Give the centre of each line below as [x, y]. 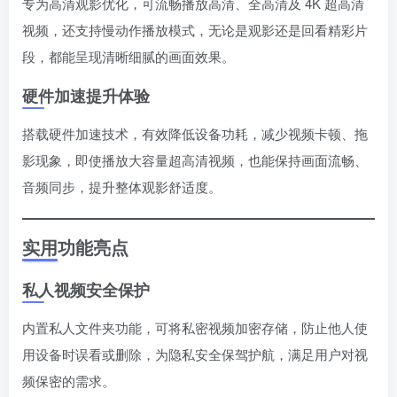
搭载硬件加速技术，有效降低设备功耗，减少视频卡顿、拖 [195, 133]
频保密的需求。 [69, 380]
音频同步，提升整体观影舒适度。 [122, 186]
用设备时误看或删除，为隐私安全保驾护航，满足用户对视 [195, 354]
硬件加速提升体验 [86, 95]
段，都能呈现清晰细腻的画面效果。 [128, 56]
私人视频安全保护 [86, 289]
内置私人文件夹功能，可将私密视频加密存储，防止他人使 [195, 327]
